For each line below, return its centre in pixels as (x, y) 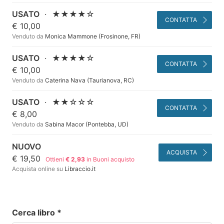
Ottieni (56, 159)
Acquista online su (37, 168)
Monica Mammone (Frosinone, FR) (92, 36)
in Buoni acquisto (110, 159)
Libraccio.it (79, 168)
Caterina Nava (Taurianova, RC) (89, 80)
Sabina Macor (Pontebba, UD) (86, 124)
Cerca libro (34, 213)
